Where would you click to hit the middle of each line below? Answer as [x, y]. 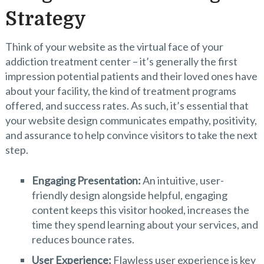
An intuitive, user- [182, 181]
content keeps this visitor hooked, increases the [140, 210]
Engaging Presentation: [86, 181]
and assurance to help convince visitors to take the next [131, 135]
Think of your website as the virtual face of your [114, 47]
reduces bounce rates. [83, 240]
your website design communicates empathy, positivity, [131, 121]
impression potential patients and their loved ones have [131, 76]
